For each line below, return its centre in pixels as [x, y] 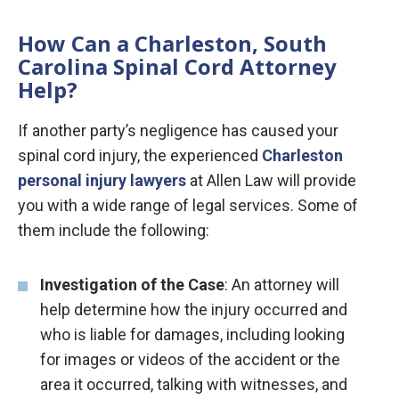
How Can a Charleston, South [172, 44]
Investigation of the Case [132, 285]
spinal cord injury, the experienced [140, 156]
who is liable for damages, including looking [192, 335]
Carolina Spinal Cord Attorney [177, 67]
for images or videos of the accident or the [190, 360]
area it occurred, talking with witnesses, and [194, 385]
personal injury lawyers [102, 181]
